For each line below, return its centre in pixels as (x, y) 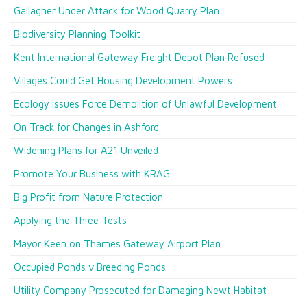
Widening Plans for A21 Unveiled (86, 150)
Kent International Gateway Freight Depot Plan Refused (139, 57)
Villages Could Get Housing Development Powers (123, 81)
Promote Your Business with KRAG (92, 174)
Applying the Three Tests (70, 220)
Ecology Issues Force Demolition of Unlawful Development (145, 104)
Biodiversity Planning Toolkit (77, 34)
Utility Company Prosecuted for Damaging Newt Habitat (140, 290)
